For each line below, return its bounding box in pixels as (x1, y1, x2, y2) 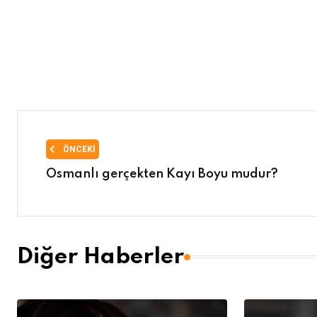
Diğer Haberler (17, 246, 184, 268)
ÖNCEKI (61, 144, 96, 154)
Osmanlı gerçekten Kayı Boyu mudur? (46, 168, 278, 180)
